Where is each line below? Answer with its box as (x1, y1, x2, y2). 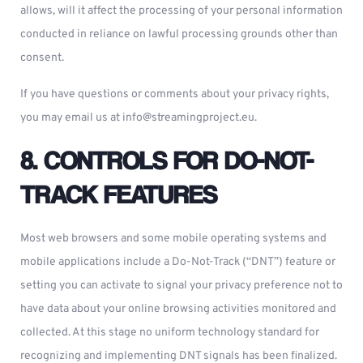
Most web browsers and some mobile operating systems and (20, 232, 327, 246)
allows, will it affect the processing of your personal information (20, 4, 343, 18)
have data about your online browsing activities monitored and (20, 302, 336, 316)
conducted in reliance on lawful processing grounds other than (20, 28, 338, 41)
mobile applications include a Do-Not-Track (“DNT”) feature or (20, 255, 335, 269)
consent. (20, 51, 64, 65)
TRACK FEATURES (20, 178, 217, 209)
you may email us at (20, 111, 122, 125)
